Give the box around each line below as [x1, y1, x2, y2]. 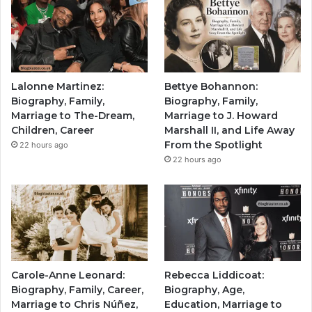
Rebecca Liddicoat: [164, 269, 265, 282]
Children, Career [11, 124, 94, 137]
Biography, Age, [164, 283, 245, 297]
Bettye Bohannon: [164, 80, 258, 93]
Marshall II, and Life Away [164, 124, 295, 137]
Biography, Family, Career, [11, 283, 143, 297]
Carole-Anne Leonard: [11, 269, 125, 282]
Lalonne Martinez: [11, 80, 104, 93]
